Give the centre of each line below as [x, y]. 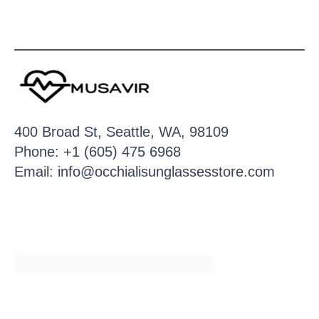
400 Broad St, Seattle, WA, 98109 [121, 131]
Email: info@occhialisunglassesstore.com [145, 171]
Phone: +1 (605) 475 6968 [98, 151]
